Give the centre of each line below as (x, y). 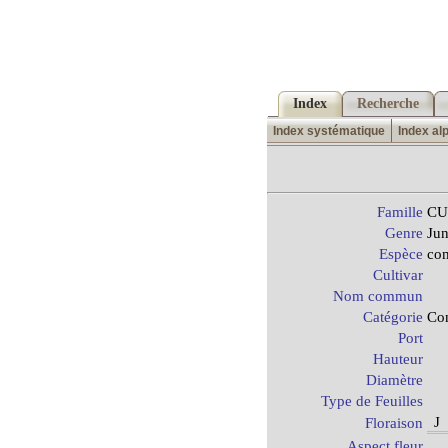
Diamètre (394, 380)
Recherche (388, 103)
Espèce (401, 254)
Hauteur (398, 359)
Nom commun (378, 296)
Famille (400, 212)
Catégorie (393, 317)
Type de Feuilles (372, 401)
